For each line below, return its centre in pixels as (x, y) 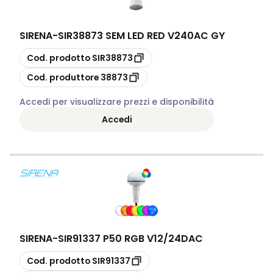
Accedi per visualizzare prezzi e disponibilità (117, 102)
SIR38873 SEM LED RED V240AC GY (141, 36)
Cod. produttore (63, 77)
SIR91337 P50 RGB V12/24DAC (130, 239)
